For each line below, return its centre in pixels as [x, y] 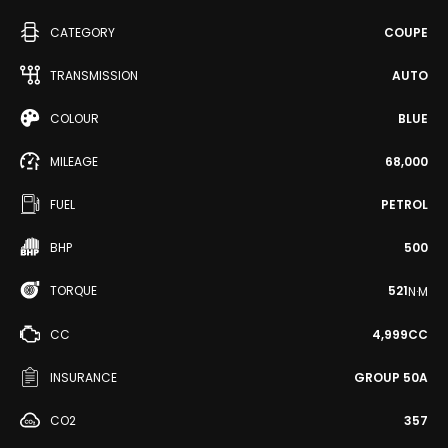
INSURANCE [83, 377]
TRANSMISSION [94, 75]
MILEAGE [74, 161]
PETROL [404, 204]
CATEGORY [82, 32]
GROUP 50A [391, 377]
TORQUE [73, 290]
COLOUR [74, 118]
